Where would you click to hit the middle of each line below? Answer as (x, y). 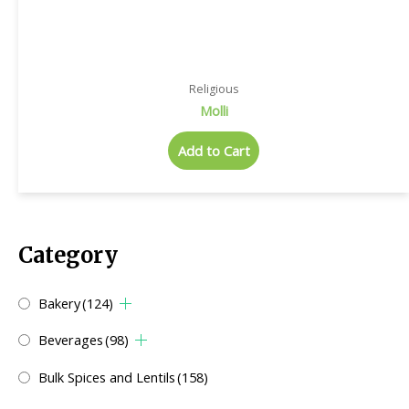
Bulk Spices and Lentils (107, 378)
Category (68, 256)
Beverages (71, 340)
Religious (214, 89)
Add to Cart (214, 151)
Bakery (59, 303)
